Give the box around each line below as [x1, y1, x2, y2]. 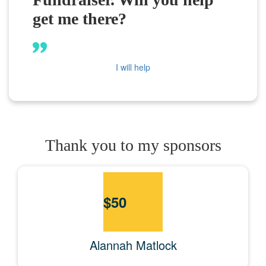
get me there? [33, 9, 126, 28]
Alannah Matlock [89, 236, 177, 254]
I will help [116, 61, 150, 73]
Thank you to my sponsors [45, 135, 221, 154]
